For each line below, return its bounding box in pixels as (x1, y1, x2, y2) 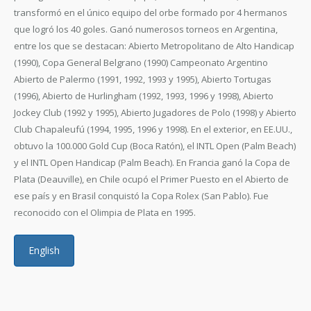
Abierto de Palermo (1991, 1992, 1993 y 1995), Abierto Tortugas (14, 73, 271, 85)
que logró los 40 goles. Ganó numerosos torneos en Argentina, (14, 23, 278, 35)
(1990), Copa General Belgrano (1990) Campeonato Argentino (14, 56, 268, 69)
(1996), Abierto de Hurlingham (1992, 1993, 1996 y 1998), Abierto (14, 90, 274, 102)
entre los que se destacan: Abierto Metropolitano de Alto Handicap (14, 40, 294, 52)
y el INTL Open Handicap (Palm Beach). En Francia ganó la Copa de (14, 156, 290, 169)
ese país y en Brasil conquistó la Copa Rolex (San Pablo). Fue (14, 190, 269, 202)
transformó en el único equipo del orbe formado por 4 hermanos (14, 6, 287, 19)
